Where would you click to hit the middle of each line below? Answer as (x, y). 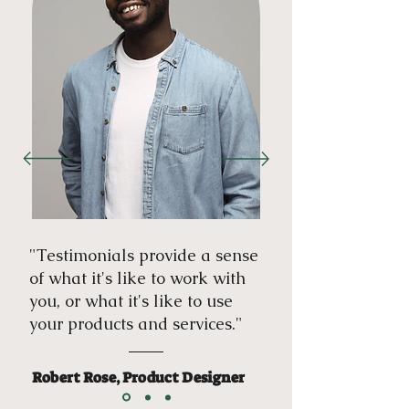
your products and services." (136, 324)
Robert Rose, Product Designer (138, 378)
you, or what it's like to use (131, 301)
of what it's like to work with (137, 278)
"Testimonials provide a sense (144, 255)
